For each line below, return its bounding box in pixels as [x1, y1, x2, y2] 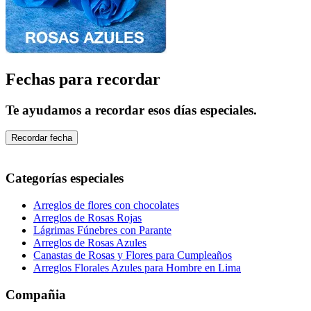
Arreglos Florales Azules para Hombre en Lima [33, 261, 241, 274]
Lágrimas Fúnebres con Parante [33, 224, 171, 236]
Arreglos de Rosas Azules [33, 236, 146, 249]
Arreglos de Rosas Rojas [33, 211, 142, 224]
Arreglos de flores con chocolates [33, 199, 179, 211]
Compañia [6, 287, 66, 302]
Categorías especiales [6, 171, 124, 186]
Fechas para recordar [6, 69, 160, 88]
